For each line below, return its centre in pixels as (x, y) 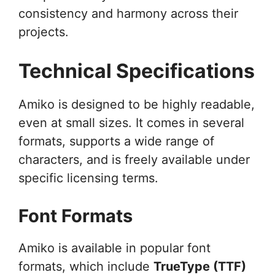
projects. (44, 32)
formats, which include (86, 266)
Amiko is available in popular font (114, 248)
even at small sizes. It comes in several (131, 122)
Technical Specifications (137, 71)
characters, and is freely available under (134, 159)
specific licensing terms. (88, 178)
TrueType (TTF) (200, 266)
